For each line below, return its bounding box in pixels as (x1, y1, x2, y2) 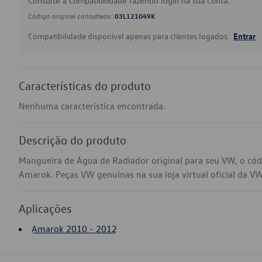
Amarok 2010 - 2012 (32, 223, 117, 235)
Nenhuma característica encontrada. (19, 100, 166, 112)
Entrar (233, 30, 256, 41)
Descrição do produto (19, 133, 126, 147)
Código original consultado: (28, 11, 115, 20)
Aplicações (19, 201, 72, 215)
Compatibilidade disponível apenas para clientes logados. (28, 30, 231, 42)
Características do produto (19, 78, 151, 92)
